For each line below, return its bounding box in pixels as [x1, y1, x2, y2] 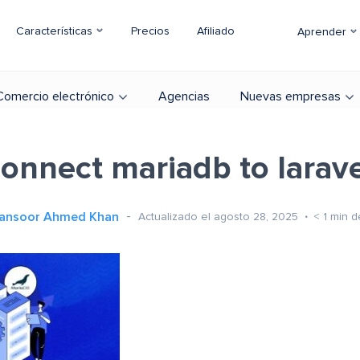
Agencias [158, 90, 210, 103]
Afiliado [197, 26, 235, 37]
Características [16, 26, 96, 37]
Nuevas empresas [240, 90, 341, 103]
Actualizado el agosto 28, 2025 [138, 211, 301, 223]
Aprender [297, 27, 350, 38]
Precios [131, 26, 170, 37]
